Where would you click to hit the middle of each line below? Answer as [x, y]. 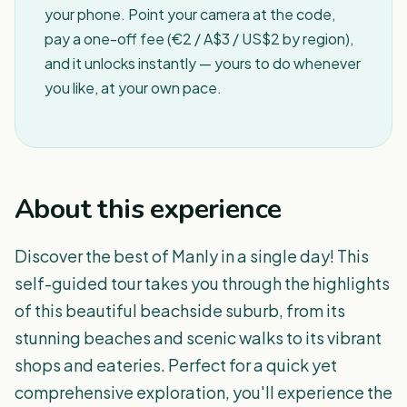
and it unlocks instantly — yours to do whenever [203, 63]
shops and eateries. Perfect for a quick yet [176, 365]
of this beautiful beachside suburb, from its [180, 310]
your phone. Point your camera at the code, [190, 14]
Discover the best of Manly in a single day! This [192, 256]
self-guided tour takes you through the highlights [202, 283]
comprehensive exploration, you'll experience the [203, 392]
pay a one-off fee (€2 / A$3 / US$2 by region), [199, 39]
